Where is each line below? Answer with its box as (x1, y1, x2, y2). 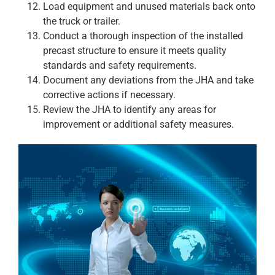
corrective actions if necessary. (43, 89, 176, 101)
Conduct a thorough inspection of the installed (43, 30, 243, 42)
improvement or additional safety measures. (43, 118, 234, 131)
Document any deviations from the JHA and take (43, 74, 254, 87)
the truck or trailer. (43, 15, 120, 28)
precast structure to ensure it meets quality (43, 45, 227, 57)
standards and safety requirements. (43, 60, 196, 72)
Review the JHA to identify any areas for (43, 104, 216, 116)
